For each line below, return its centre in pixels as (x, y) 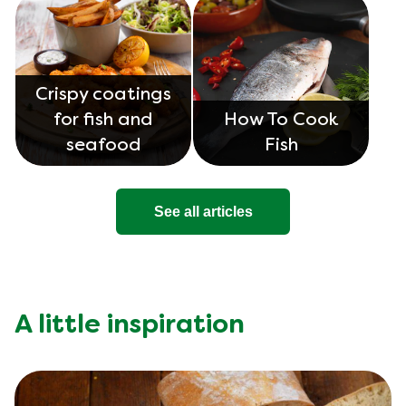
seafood (103, 146)
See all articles (203, 211)
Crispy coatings (103, 96)
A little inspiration (130, 326)
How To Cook (281, 121)
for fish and (103, 121)
